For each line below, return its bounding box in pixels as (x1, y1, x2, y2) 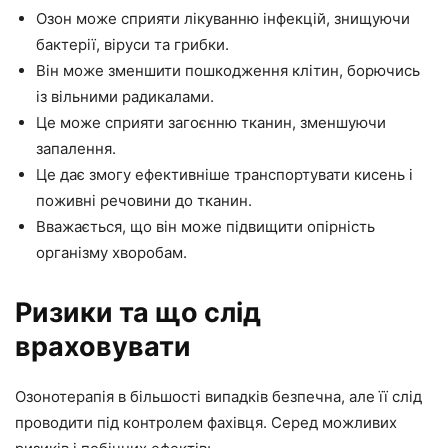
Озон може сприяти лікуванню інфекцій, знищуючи (36, 8, 410, 28)
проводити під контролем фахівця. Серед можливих (15, 412, 397, 432)
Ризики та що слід (15, 295, 261, 329)
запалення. (36, 138, 116, 158)
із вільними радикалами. (36, 86, 214, 106)
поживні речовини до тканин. (36, 190, 252, 210)
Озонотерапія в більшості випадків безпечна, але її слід (15, 386, 422, 406)
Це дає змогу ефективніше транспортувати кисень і (36, 164, 413, 184)
